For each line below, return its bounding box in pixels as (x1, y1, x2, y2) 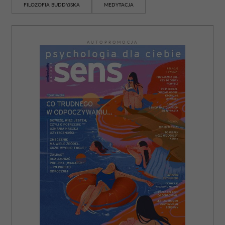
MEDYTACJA (104, 2, 134, 8)
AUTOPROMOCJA (86, 40, 139, 45)
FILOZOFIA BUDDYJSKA (24, 2, 80, 8)
